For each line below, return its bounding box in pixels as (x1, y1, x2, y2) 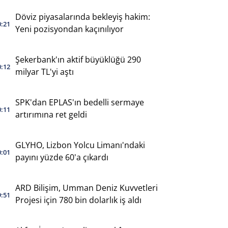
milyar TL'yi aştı (15, 66, 74, 77)
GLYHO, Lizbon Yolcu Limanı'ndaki (15, 139, 145, 151)
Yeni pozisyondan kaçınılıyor (15, 23, 124, 35)
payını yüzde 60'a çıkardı (15, 151, 108, 163)
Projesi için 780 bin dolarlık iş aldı (74, 194, 141, 206)
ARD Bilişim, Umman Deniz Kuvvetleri (15, 182, 158, 193)
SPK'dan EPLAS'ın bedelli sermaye (15, 96, 144, 108)
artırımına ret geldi (15, 108, 87, 120)
